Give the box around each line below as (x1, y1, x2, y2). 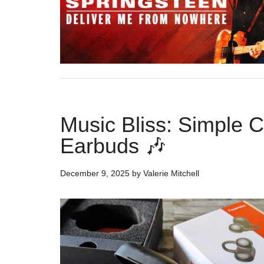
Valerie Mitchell (143, 169, 199, 178)
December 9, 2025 (60, 169, 130, 178)
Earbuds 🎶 (60, 134, 166, 158)
